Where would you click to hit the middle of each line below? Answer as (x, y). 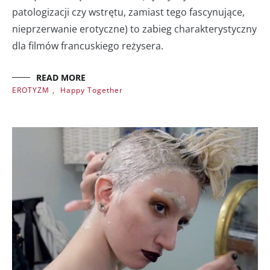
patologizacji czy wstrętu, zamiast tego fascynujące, (128, 12)
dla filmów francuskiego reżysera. (88, 46)
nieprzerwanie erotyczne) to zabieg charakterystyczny (134, 29)
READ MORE (61, 77)
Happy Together (92, 90)
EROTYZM (31, 90)
